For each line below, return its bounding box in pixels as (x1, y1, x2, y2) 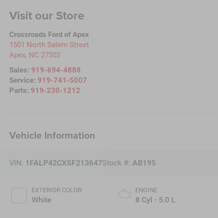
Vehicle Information (9, 127, 95, 142)
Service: (9, 76, 37, 85)
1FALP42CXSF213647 (25, 158, 102, 168)
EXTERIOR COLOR (31, 186, 82, 194)
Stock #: (102, 158, 132, 168)
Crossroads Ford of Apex (9, 30, 89, 39)
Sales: (9, 66, 31, 75)
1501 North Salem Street (9, 40, 89, 50)
